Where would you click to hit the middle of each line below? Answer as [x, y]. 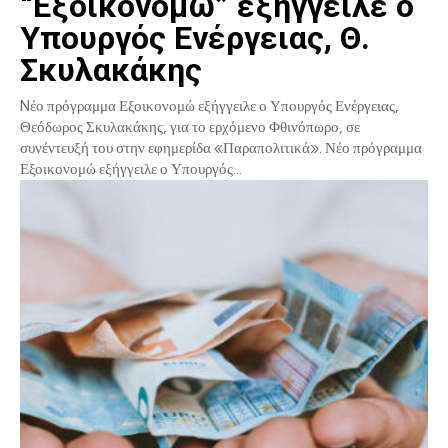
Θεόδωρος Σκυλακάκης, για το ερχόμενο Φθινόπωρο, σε [190, 127]
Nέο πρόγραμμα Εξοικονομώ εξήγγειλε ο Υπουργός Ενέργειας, [209, 106]
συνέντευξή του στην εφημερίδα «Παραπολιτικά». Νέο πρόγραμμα [172, 148]
